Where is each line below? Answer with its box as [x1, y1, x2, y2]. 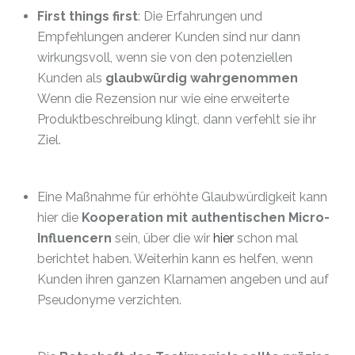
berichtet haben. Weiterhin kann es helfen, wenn [37, 251, 313, 266]
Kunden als [37, 71, 105, 86]
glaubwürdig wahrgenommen [105, 71, 298, 86]
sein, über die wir [112, 231, 213, 246]
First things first [37, 9, 138, 24]
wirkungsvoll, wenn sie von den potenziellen [37, 50, 292, 65]
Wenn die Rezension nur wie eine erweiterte [37, 91, 289, 106]
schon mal [234, 231, 298, 246]
